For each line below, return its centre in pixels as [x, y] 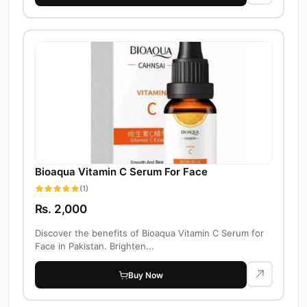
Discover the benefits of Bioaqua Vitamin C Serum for [149, 233]
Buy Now [146, 275]
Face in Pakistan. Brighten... [94, 246]
